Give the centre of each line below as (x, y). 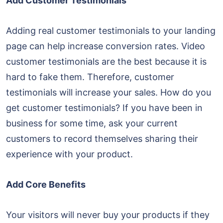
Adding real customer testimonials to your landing (111, 30)
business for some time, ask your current (92, 123)
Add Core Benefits (46, 184)
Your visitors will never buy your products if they (108, 215)
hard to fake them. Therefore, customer (90, 77)
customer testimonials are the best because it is (106, 61)
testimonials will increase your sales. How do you (109, 92)
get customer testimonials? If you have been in (104, 108)
